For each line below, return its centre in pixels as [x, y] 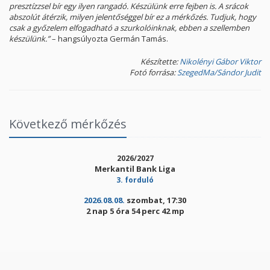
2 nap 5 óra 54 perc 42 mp [135, 211]
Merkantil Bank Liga [135, 168]
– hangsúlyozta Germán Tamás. [109, 38]
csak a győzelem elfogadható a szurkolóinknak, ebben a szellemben [129, 27]
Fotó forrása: [153, 72]
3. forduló [135, 180]
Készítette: [160, 61]
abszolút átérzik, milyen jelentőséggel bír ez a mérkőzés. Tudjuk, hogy [133, 17]
